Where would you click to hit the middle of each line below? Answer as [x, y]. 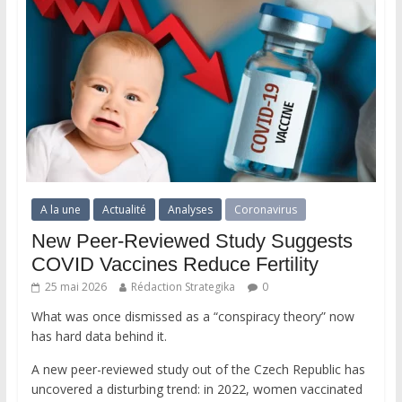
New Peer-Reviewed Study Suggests [192, 240]
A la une [60, 209]
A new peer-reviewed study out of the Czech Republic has [198, 369]
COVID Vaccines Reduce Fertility [175, 264]
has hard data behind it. [99, 336]
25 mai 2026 [75, 286]
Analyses [190, 209]
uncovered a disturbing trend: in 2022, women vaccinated [197, 389]
